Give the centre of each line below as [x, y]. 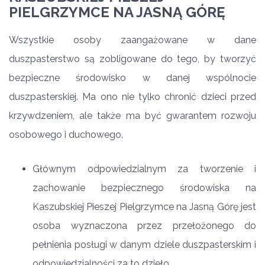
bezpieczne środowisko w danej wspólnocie [132, 78]
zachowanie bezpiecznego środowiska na [144, 188]
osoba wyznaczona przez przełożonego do [144, 226]
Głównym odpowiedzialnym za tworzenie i [144, 169]
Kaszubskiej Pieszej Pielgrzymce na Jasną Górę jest [144, 207]
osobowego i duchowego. [66, 135]
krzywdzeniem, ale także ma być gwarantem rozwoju [132, 116]
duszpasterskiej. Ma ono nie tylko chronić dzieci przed [132, 97]
